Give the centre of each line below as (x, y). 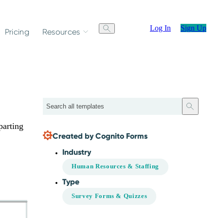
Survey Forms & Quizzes (109, 196)
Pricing (17, 32)
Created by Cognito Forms (100, 136)
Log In (160, 28)
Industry (77, 152)
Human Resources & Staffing (115, 167)
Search (196, 110)
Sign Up (193, 28)
